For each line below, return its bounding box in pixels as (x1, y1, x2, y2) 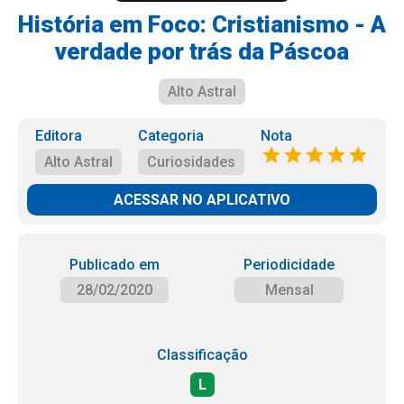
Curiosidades (147, 153, 235, 170)
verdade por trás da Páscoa (55, 38, 349, 65)
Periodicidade (243, 256, 335, 273)
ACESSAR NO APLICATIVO (114, 191, 290, 208)
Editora (35, 127, 82, 144)
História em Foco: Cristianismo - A (18, 11, 386, 38)
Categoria (138, 127, 204, 144)
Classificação (156, 346, 248, 363)
